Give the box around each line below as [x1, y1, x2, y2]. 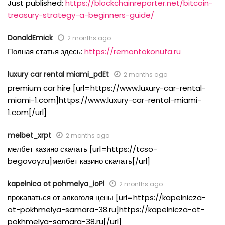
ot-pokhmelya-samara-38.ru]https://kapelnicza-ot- [8, 204, 204, 215]
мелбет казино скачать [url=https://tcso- [8, 144, 157, 155]
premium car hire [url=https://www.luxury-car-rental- [8, 83, 206, 94]
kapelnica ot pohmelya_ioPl [8, 179, 104, 189]
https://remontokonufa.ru [84, 46, 181, 57]
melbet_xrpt [8, 130, 51, 141]
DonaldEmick [8, 33, 53, 43]
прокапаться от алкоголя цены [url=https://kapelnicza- [8, 192, 206, 203]
